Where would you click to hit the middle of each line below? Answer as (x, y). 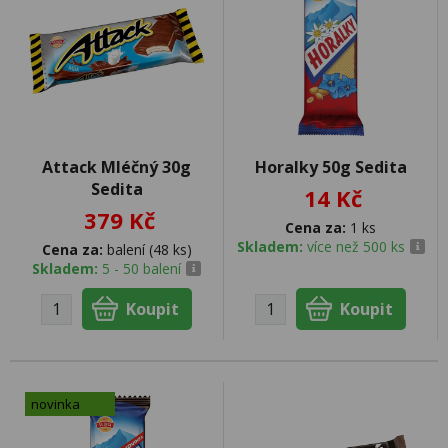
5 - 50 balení (141, 268)
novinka (55, 404)
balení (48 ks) (147, 249)
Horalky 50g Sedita (330, 167)
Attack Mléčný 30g (116, 167)
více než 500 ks (355, 246)
